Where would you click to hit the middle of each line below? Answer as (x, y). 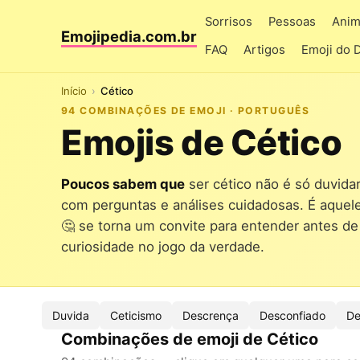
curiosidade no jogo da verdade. (163, 247)
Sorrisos (229, 22)
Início (74, 91)
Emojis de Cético (202, 142)
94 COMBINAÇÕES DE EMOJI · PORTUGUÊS (186, 110)
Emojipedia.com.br (129, 36)
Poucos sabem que (123, 184)
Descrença (211, 315)
